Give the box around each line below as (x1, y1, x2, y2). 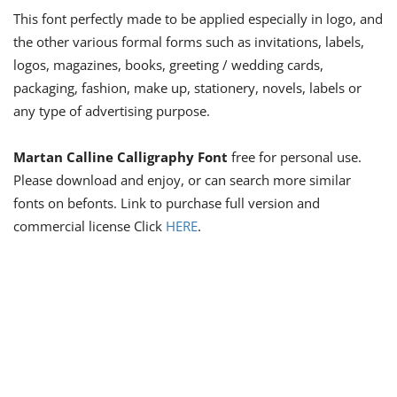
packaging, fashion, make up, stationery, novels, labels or (13, 78, 362, 97)
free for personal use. (228, 147, 362, 166)
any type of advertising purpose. (13, 101, 210, 120)
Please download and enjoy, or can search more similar (13, 170, 351, 189)
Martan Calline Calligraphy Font (13, 147, 228, 166)
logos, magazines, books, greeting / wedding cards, (13, 55, 323, 74)
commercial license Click (13, 216, 166, 235)
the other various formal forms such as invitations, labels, (13, 32, 364, 51)
